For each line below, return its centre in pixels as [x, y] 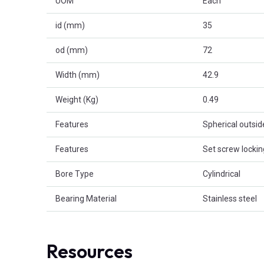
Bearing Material [86, 199]
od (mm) [72, 50]
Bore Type [75, 174]
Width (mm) [77, 75]
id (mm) [70, 26]
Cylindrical [222, 174]
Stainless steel [230, 199]
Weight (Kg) [77, 100]
